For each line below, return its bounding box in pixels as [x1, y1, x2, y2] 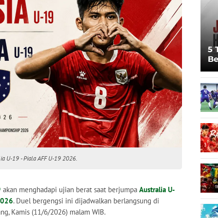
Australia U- [139, 185, 175, 194]
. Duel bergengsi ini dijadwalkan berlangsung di [13, 196, 159, 205]
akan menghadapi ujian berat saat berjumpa [1, 185, 139, 194]
